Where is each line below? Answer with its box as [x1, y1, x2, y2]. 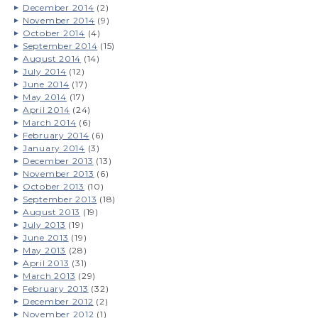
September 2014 [22, 40, 98, 51]
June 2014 [22, 78, 70, 89]
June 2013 [22, 231, 69, 243]
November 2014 [22, 14, 95, 26]
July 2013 [22, 219, 66, 230]
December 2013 [22, 155, 94, 166]
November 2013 [22, 168, 94, 179]
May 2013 [22, 244, 66, 256]
